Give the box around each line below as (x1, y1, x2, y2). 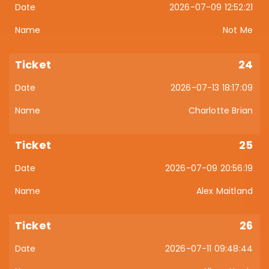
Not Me (223, 24, 253, 36)
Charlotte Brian (188, 104, 253, 116)
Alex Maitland (196, 185, 253, 197)
